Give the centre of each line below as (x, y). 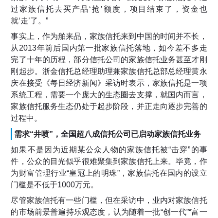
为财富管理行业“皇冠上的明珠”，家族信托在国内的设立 (109, 173)
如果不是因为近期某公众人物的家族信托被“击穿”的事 (109, 150)
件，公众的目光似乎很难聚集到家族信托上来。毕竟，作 (109, 162)
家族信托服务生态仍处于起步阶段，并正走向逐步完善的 (109, 107)
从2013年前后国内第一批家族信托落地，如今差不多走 (109, 48)
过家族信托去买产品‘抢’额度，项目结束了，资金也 (109, 9)
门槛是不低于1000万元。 (55, 185)
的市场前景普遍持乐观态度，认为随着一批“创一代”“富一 (109, 212)
